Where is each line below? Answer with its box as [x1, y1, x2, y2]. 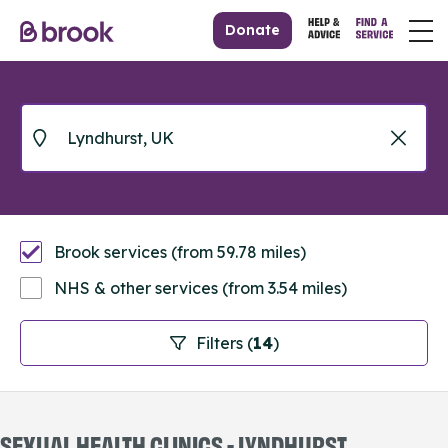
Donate [225, 21, 281, 39]
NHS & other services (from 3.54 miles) [54, 278, 347, 298]
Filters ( [195, 333, 253, 353]
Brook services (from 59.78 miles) [54, 242, 306, 262]
